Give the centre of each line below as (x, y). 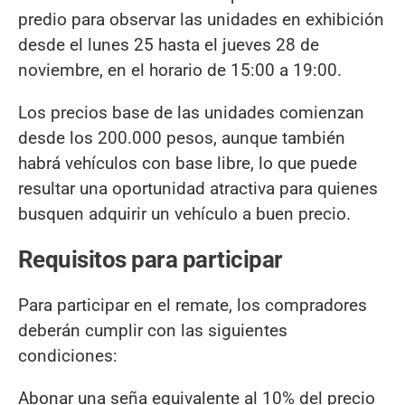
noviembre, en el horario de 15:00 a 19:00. (180, 70)
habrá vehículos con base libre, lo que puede (188, 164)
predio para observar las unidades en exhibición (201, 19)
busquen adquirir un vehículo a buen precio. (184, 214)
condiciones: (68, 355)
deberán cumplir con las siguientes (153, 330)
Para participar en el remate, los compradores (193, 305)
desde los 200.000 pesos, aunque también (182, 138)
